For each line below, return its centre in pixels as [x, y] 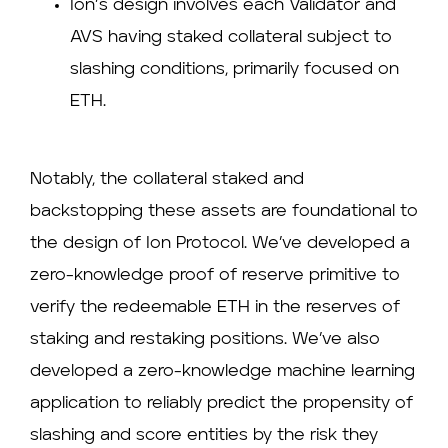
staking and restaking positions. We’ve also [205, 340]
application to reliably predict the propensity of [221, 404]
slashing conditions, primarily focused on [234, 69]
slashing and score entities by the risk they [204, 436]
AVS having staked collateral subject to [231, 37]
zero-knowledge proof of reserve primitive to [215, 276]
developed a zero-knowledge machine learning [222, 372]
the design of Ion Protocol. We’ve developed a [220, 244]
